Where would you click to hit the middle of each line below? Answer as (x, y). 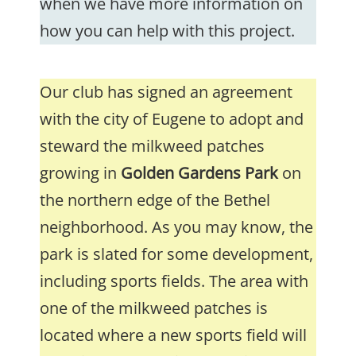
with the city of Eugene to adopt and (172, 119)
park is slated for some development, (176, 254)
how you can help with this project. (167, 31)
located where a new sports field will (173, 335)
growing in (80, 173)
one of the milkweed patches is (154, 308)
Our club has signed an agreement (166, 92)
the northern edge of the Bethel (155, 200)
